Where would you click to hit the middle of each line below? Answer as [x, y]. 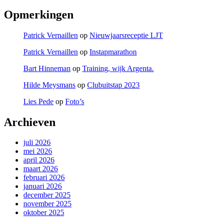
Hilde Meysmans [49, 85]
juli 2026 [37, 143]
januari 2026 [43, 186]
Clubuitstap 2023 [113, 85]
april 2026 [39, 160]
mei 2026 [38, 151]
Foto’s [75, 101]
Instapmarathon [113, 52]
